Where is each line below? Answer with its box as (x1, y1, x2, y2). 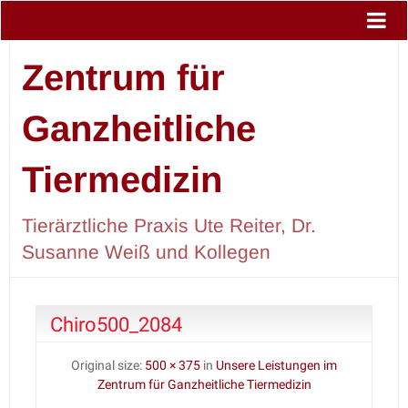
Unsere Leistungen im (216, 357, 337, 373)
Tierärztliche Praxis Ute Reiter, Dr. (21, 214, 316, 236)
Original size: (71, 357, 145, 373)
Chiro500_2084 (50, 311, 182, 336)
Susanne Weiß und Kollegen (21, 240, 270, 262)
